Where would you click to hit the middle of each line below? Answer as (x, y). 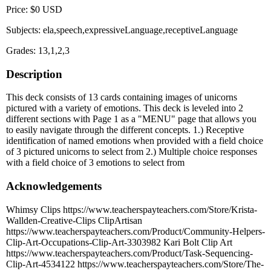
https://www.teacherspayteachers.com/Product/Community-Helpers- (135, 231)
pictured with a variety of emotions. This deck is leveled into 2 (125, 108)
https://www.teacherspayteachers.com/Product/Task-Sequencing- (129, 253)
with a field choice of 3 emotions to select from (95, 163)
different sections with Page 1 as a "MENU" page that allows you (131, 119)
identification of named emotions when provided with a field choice (135, 141)
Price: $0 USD (34, 10)
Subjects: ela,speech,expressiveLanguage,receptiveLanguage (122, 30)
